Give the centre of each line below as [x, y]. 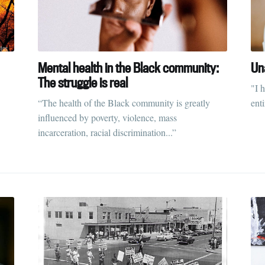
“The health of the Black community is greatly [124, 102]
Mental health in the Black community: [128, 68]
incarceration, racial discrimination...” [107, 132]
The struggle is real [83, 83]
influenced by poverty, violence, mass [107, 117]
